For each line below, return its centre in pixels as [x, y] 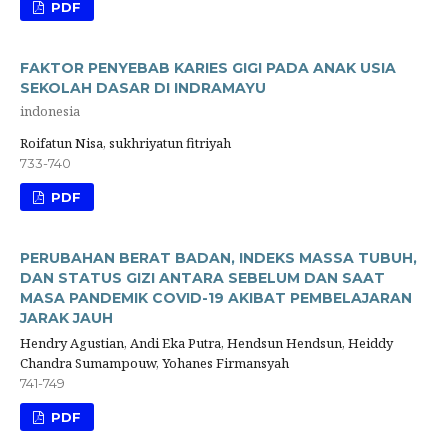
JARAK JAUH [66, 317]
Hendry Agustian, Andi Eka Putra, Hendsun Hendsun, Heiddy [206, 342]
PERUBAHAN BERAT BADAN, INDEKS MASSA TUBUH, [218, 257]
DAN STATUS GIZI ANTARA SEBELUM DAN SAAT [202, 277]
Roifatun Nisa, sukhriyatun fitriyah [125, 142]
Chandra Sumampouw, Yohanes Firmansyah [154, 362]
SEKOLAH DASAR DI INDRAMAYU [143, 87]
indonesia [50, 111]
